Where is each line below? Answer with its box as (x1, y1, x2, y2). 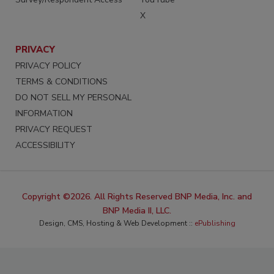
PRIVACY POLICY (15, 59, 81, 72)
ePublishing (194, 218, 235, 228)
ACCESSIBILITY (15, 139, 75, 151)
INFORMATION (15, 107, 73, 119)
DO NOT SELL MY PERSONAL (15, 91, 131, 103)
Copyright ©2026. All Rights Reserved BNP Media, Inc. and (22, 190, 252, 202)
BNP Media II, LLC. (103, 204, 171, 217)
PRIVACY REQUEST (15, 123, 92, 135)
